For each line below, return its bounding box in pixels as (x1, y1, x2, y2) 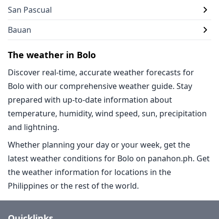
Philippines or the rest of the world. (8, 180, 139, 191)
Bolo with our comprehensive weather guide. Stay (8, 81, 192, 91)
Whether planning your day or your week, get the (8, 139, 190, 150)
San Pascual (8, 4, 52, 15)
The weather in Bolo (8, 49, 96, 61)
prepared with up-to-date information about (8, 94, 172, 105)
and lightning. (8, 122, 59, 132)
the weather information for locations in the (8, 167, 171, 177)
